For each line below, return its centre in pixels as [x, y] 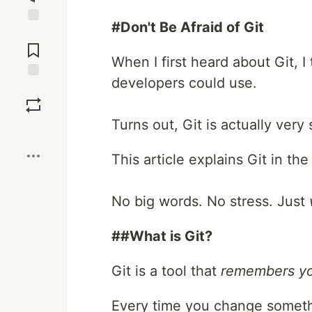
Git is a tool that [166, 271]
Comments [33, 45]
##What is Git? [162, 236]
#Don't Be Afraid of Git [188, 27]
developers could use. [184, 83]
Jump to [33, 33]
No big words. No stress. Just [210, 201]
